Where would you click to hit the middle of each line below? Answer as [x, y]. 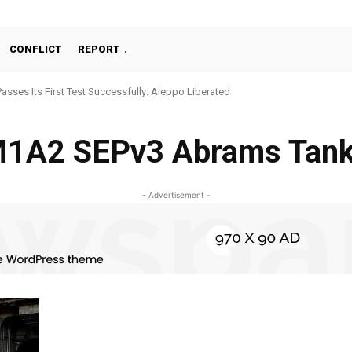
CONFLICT [36, 49]
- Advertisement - [176, 195]
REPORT [99, 49]
